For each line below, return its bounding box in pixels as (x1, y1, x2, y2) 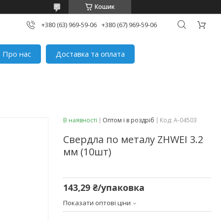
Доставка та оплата (56, 48, 125, 59)
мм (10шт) (63, 145, 111, 158)
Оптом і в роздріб (103, 115, 154, 124)
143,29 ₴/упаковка (63, 181, 145, 193)
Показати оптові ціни (63, 198, 131, 207)
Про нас (2, 48, 32, 59)
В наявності (63, 115, 97, 124)
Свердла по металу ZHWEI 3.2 (63, 132, 203, 146)
